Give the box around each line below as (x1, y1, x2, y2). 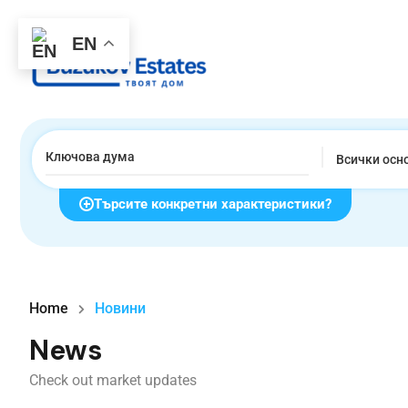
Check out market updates (29, 371, 197, 389)
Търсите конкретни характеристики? (94, 195, 331, 212)
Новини (95, 299, 146, 317)
